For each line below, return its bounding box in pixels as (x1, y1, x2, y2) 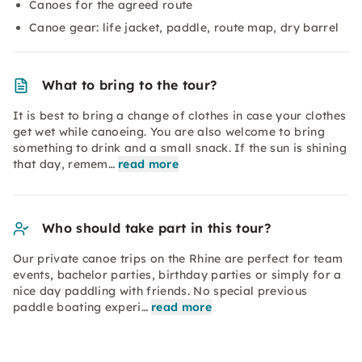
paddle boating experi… (13, 300, 149, 314)
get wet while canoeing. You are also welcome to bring (13, 124, 325, 139)
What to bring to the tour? (42, 77, 217, 93)
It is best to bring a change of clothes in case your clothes (13, 108, 347, 123)
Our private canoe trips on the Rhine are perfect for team (13, 251, 343, 266)
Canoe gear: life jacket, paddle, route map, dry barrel (29, 20, 339, 35)
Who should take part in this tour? (42, 220, 271, 236)
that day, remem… (13, 157, 116, 171)
